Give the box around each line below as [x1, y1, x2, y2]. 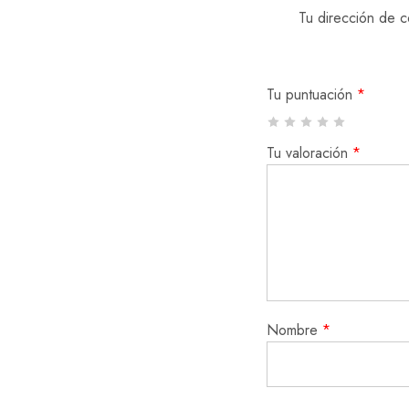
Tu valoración [267, 142, 352, 163]
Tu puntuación [267, 83, 357, 105]
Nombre [267, 319, 322, 341]
